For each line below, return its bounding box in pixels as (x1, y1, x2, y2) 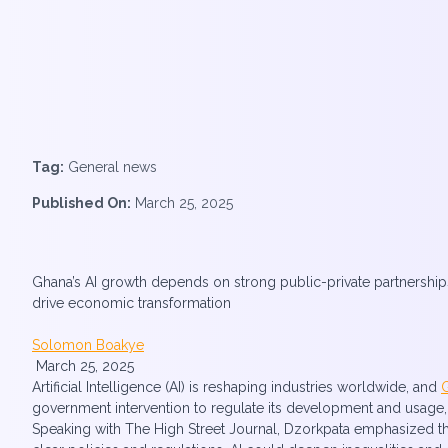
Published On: (32, 195, 131, 211)
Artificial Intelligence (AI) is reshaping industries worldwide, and (32, 379, 441, 395)
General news (64, 159, 157, 175)
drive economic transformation (32, 295, 231, 311)
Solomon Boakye (32, 337, 144, 353)
